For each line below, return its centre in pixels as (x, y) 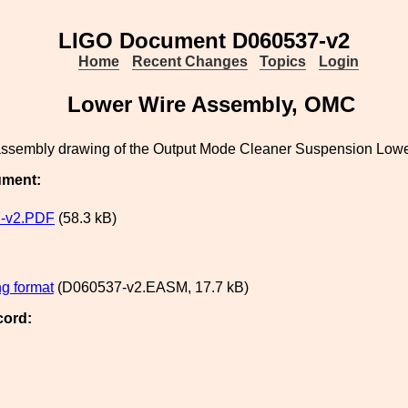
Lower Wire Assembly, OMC (211, 104)
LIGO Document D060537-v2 (204, 41)
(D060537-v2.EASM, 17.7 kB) (151, 287)
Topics (283, 61)
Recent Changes (189, 61)
